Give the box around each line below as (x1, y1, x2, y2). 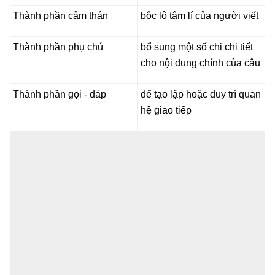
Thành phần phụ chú (13, 41, 103, 52)
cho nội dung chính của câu (141, 57, 260, 68)
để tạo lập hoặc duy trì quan (141, 88, 261, 99)
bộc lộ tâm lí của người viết (141, 10, 258, 21)
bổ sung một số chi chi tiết (141, 41, 253, 52)
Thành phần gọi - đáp (13, 88, 106, 99)
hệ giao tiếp (141, 104, 192, 115)
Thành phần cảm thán (13, 10, 108, 21)
